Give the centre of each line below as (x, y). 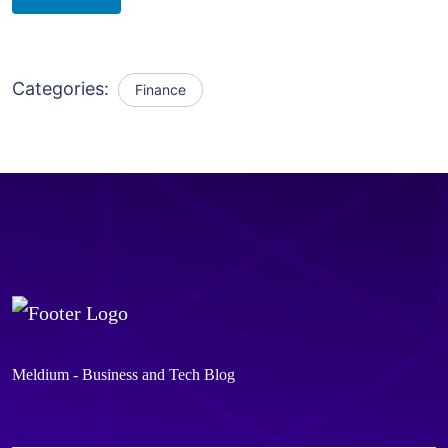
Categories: (63, 89)
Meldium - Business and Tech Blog (123, 374)
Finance (160, 90)
